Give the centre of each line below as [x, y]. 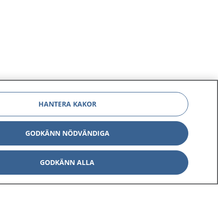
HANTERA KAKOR [67, 104]
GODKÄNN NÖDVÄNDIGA [67, 133]
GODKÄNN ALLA [67, 162]
